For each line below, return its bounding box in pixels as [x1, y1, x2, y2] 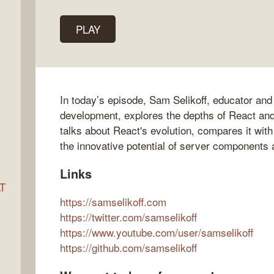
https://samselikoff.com [60, 194, 166, 210]
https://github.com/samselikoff [60, 240, 197, 256]
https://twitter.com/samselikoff [60, 209, 197, 225]
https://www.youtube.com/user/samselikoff [60, 224, 253, 240]
